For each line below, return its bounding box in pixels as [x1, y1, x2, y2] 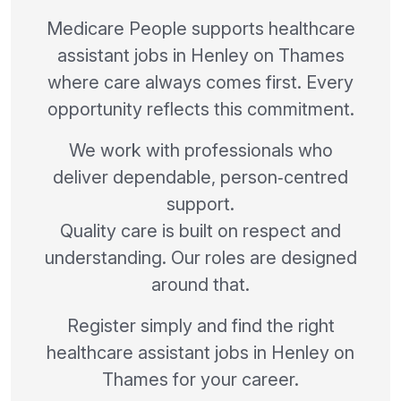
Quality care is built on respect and [60, 219, 341, 242]
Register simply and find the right [66, 314, 335, 337]
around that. [151, 273, 250, 295]
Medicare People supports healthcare [46, 17, 355, 39]
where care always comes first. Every [47, 71, 354, 93]
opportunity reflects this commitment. [47, 98, 354, 120]
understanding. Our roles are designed [44, 246, 357, 269]
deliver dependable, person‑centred [53, 166, 348, 188]
